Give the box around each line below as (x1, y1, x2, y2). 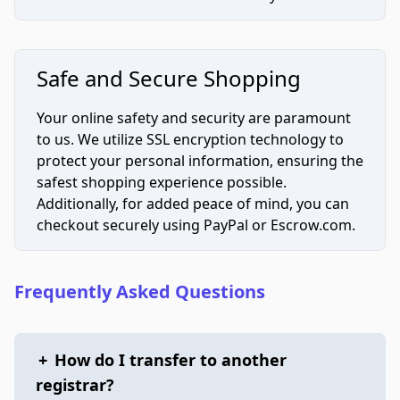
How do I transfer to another (54, 349, 287, 371)
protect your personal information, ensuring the (37, 151, 363, 171)
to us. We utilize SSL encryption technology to (37, 129, 344, 149)
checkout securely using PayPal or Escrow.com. (37, 215, 355, 235)
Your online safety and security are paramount (37, 108, 351, 128)
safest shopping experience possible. (37, 172, 287, 192)
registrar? (36, 374, 114, 396)
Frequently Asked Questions (14, 279, 265, 304)
